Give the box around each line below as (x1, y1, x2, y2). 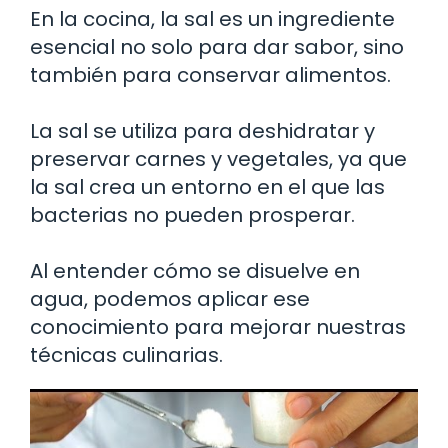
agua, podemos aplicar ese (30, 284, 310, 313)
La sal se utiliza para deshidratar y (30, 116, 375, 145)
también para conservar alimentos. (30, 60, 391, 89)
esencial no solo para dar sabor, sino (30, 32, 404, 61)
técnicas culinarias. (30, 340, 223, 369)
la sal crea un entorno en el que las (30, 172, 385, 201)
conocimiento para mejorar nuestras (30, 312, 406, 341)
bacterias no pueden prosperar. (30, 200, 355, 229)
